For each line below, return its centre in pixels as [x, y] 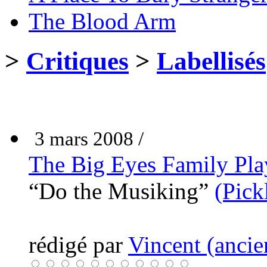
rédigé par [78, 244]
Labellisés [211, 61]
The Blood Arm [102, 21]
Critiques [77, 61]
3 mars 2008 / [89, 139]
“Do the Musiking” [122, 191]
